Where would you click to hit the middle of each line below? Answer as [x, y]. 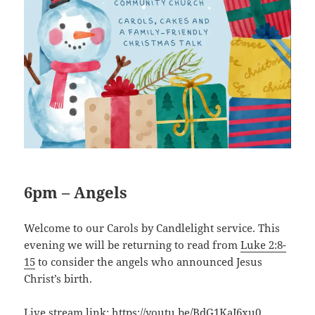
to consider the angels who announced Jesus [149, 262]
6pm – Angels [76, 192]
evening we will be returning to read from [133, 245]
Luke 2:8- [264, 245]
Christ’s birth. [58, 279]
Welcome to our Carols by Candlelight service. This [152, 228]
